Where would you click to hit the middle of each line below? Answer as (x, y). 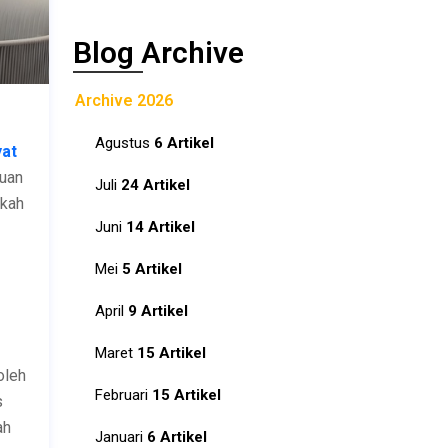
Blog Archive (158, 52)
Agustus (124, 143)
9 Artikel (158, 311)
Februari (123, 395)
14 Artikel (160, 227)
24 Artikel (155, 185)
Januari (121, 437)
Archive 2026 (124, 100)
